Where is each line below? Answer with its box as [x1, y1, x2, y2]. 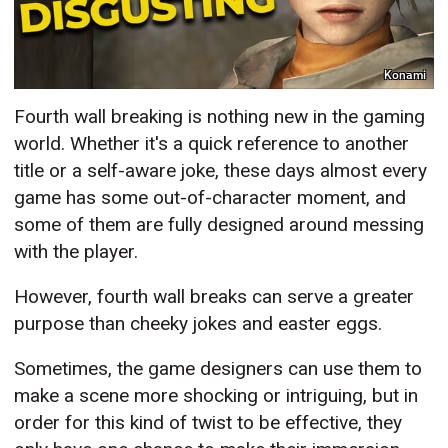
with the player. [14, 240, 139, 264]
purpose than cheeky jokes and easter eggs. [14, 312, 383, 336]
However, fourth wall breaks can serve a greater [14, 285, 415, 309]
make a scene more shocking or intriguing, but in [14, 384, 419, 408]
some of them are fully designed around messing [14, 213, 425, 237]
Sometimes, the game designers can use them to [14, 357, 423, 381]
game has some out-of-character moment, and [14, 186, 407, 210]
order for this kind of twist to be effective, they [14, 411, 403, 435]
